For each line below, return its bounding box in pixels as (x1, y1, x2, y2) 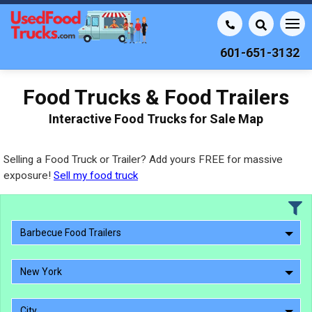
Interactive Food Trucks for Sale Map (49, 111, 263, 126)
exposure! (3, 169, 54, 182)
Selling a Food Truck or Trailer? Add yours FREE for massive (3, 153, 283, 166)
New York (20, 266, 62, 277)
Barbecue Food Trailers (20, 227, 121, 238)
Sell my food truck (54, 169, 138, 182)
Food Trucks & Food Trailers (23, 85, 289, 109)
